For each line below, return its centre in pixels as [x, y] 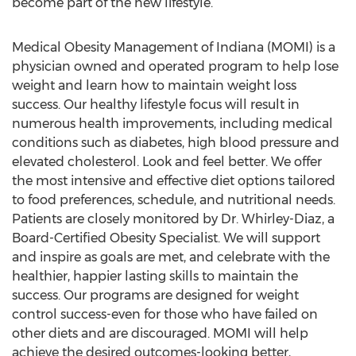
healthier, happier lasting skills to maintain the [155, 276]
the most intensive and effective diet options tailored [174, 181]
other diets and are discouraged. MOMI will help [160, 333]
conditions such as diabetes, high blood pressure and [176, 143]
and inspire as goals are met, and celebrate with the [171, 257]
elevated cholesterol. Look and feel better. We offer [167, 162]
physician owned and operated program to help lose [175, 66]
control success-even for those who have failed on [165, 314]
